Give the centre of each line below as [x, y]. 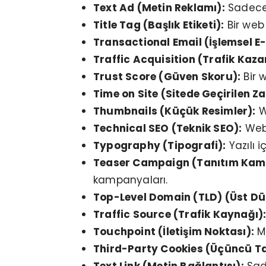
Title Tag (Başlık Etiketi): [159, 25]
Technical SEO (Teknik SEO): [168, 129]
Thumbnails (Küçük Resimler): [175, 111]
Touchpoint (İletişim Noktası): [174, 232]
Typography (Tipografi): [160, 146]
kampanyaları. [131, 180]
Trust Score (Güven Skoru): [167, 77]
